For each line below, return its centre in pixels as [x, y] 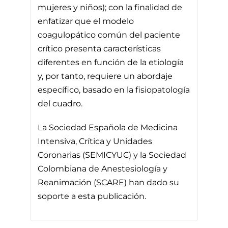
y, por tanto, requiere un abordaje [105, 76]
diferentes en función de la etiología [111, 62]
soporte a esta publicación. [92, 196]
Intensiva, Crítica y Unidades [95, 141]
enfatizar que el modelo [86, 21]
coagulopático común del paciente [109, 35]
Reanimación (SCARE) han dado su [109, 182]
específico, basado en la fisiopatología [114, 90]
